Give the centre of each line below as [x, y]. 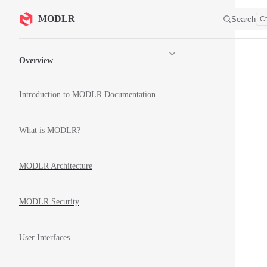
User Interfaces [44, 238]
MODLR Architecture [56, 166]
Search [243, 19]
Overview [36, 60]
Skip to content [42, 17]
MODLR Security [49, 202]
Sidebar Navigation [55, 43]
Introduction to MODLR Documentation [87, 95]
